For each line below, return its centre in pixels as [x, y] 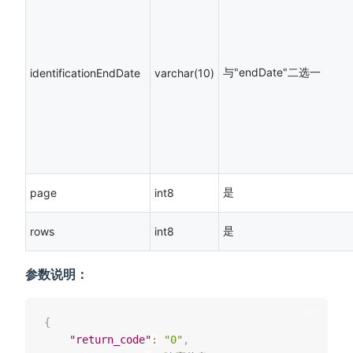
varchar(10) [184, 73]
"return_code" [110, 340]
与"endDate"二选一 [272, 72]
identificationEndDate [85, 73]
